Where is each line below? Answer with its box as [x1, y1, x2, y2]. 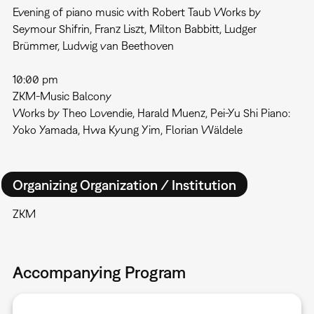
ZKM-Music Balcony [12, 90, 111, 103]
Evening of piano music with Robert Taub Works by [12, 6, 261, 19]
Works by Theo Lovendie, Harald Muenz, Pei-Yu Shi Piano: [12, 107, 290, 120]
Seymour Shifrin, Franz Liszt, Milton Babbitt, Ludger [12, 22, 257, 36]
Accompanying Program [12, 262, 186, 282]
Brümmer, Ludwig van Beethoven [12, 39, 174, 53]
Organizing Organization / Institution [12, 176, 236, 193]
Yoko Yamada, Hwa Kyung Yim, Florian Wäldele [12, 123, 243, 137]
